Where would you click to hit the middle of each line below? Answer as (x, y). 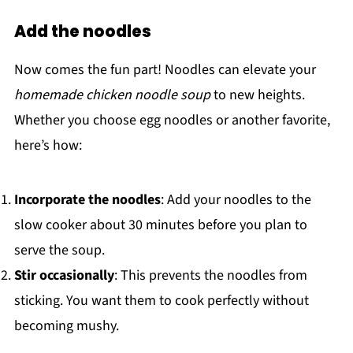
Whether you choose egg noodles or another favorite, (172, 121)
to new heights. (257, 95)
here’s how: (48, 146)
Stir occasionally (64, 276)
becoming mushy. (66, 326)
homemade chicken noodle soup (112, 95)
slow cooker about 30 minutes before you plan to (160, 225)
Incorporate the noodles (87, 200)
